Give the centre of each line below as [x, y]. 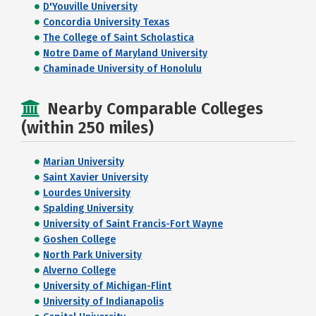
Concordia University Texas [106, 22]
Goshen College [79, 239]
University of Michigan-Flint [107, 286]
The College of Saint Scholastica [119, 38]
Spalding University [88, 208]
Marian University [84, 162]
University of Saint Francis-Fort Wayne [133, 224]
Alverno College [79, 271]
